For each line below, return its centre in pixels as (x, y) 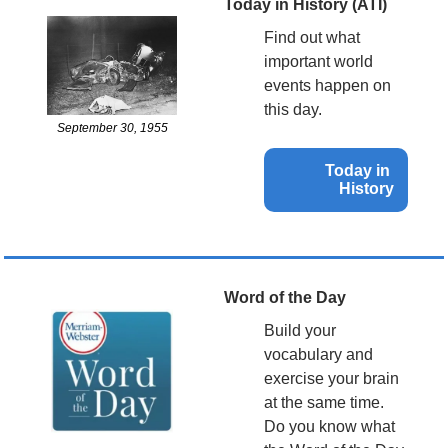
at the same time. (324, 402)
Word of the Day (285, 297)
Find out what (312, 37)
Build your (300, 330)
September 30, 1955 (112, 128)
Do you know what (329, 426)
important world (318, 61)
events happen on (327, 85)
